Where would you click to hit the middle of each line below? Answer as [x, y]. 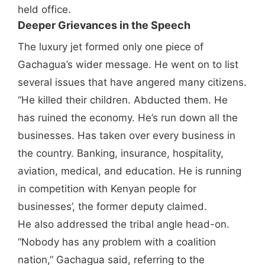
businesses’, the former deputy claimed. [112, 207]
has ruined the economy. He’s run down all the [128, 118]
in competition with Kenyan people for [107, 189]
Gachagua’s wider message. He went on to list [128, 65]
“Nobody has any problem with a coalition [117, 242]
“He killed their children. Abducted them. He [123, 100]
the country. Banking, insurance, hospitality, [121, 153]
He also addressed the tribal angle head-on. [124, 224]
